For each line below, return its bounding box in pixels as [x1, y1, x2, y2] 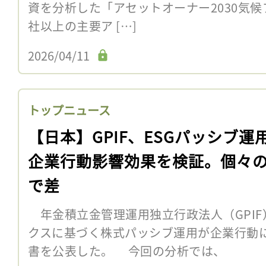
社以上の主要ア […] [28, 17, 137, 34]
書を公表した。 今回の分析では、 [28, 242, 226, 259]
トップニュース [28, 101, 110, 119]
